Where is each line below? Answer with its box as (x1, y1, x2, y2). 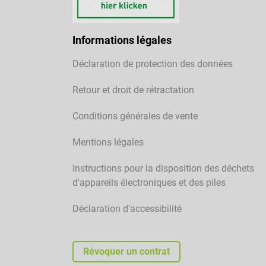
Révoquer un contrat (83, 246, 170, 258)
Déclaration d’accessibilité (72, 203, 182, 215)
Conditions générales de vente (72, 110, 198, 122)
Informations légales (72, 34, 172, 47)
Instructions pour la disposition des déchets (72, 163, 254, 175)
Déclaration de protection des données (72, 58, 233, 70)
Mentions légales (72, 137, 144, 148)
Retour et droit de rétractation (72, 84, 194, 96)
